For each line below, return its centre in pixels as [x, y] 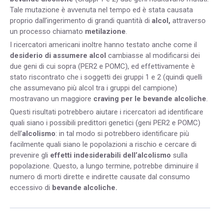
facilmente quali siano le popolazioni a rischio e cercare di [103, 145]
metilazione [105, 32]
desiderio [26, 56]
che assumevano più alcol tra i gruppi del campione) [94, 88]
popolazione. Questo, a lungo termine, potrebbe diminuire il [104, 166]
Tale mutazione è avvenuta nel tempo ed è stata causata [101, 10]
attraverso [188, 21]
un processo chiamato [47, 32]
